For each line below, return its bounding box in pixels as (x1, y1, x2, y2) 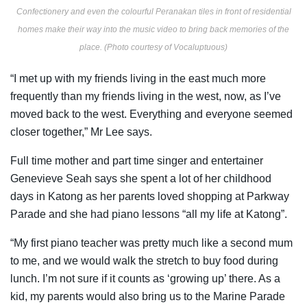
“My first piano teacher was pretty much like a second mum (10, 237, 293, 249)
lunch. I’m (10, 273, 60, 285)
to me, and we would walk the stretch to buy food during (10, 255, 278, 267)
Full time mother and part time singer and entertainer (10, 155, 263, 167)
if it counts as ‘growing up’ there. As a (101, 273, 280, 285)
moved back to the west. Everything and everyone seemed (10, 108, 293, 121)
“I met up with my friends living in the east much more (10, 73, 266, 85)
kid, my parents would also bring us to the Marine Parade (10, 291, 285, 303)
